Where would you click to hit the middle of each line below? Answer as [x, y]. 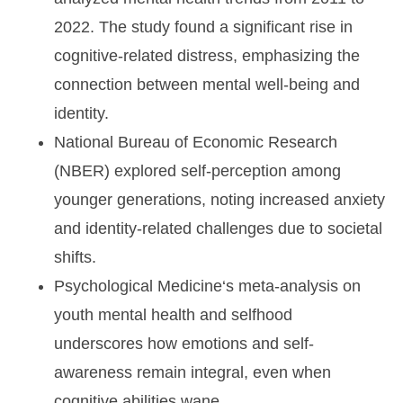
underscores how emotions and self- [184, 344]
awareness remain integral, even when [193, 373]
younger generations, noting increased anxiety [219, 200]
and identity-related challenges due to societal [218, 229]
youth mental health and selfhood [173, 315]
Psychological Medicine [138, 287]
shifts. [75, 258]
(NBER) [82, 171]
